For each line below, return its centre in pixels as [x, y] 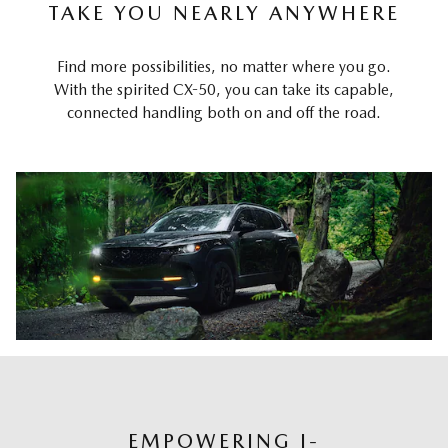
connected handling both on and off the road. [224, 113]
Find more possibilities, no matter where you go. [224, 67]
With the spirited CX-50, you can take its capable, [224, 90]
